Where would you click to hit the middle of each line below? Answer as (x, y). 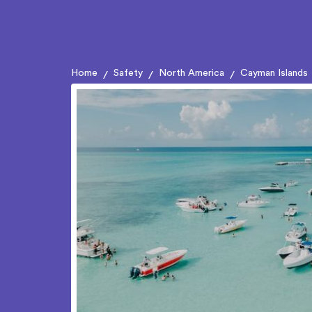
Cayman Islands (274, 73)
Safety (128, 73)
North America (192, 73)
